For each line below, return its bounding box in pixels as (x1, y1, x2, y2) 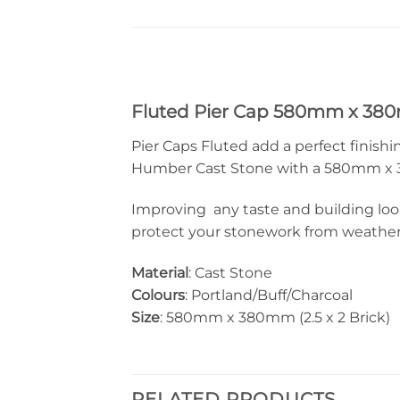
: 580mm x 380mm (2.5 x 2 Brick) (160, 308, 390, 326)
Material (131, 263, 188, 281)
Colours (131, 286, 185, 304)
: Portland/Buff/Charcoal (185, 286, 353, 304)
